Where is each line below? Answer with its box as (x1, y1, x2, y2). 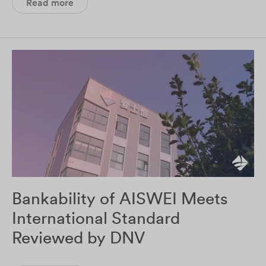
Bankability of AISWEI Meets (12, 187, 228, 209)
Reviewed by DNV (12, 226, 145, 248)
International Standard (12, 207, 180, 229)
